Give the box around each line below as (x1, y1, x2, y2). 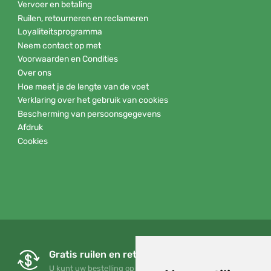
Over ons (18, 67, 51, 78)
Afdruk (18, 122, 43, 133)
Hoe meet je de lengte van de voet (18, 81, 149, 92)
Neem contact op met (18, 40, 101, 51)
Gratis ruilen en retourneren (49, 249, 180, 260)
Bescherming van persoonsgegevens (18, 108, 161, 119)
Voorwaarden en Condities (18, 54, 118, 65)
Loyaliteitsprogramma (18, 27, 102, 38)
